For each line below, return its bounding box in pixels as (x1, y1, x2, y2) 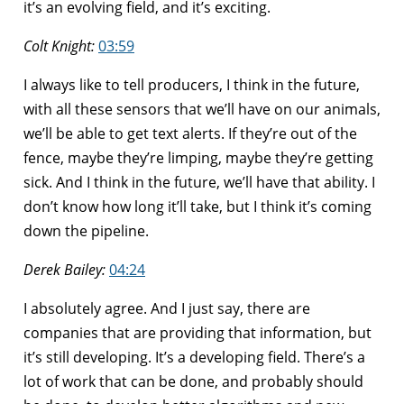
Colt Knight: (23, 35, 95, 56)
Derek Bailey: (23, 259, 106, 280)
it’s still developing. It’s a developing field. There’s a (23, 346, 365, 367)
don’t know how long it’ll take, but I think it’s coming (23, 196, 372, 216)
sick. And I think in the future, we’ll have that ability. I (23, 171, 375, 192)
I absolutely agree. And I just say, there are (23, 298, 310, 318)
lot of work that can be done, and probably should (23, 371, 363, 391)
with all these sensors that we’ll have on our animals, (23, 98, 381, 119)
